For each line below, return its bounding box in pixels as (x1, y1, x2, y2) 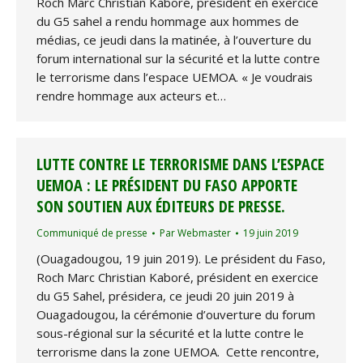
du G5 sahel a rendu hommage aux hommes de (36, 12, 299, 29)
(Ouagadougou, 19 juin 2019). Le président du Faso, (36, 250, 326, 267)
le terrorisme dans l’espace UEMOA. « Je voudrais (36, 68, 313, 85)
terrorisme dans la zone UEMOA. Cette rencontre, (36, 344, 319, 360)
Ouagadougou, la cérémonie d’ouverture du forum (36, 306, 315, 322)
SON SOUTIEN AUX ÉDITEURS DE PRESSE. (36, 195, 285, 217)
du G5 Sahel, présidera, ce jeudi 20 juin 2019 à (36, 288, 294, 304)
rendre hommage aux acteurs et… (36, 87, 226, 104)
